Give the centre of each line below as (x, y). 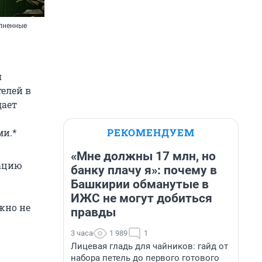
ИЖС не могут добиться (142, 198)
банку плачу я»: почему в (144, 170)
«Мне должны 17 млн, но (143, 156)
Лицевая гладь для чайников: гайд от (149, 246)
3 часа (82, 233)
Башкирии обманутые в (140, 184)
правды (93, 212)
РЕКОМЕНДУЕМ (151, 132)
